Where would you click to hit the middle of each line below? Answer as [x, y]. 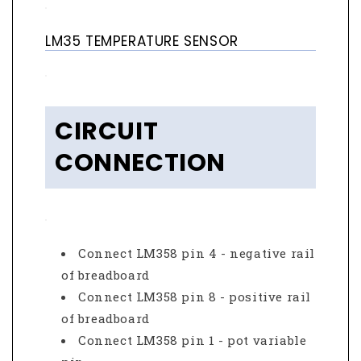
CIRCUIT [107, 131]
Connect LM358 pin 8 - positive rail [195, 296]
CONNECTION [141, 162]
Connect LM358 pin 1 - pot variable [193, 340]
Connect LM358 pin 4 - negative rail [197, 253]
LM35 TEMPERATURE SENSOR [142, 41]
